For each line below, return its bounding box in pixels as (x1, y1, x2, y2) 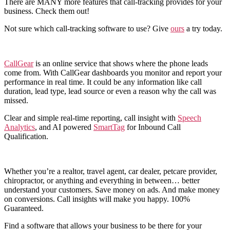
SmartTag (93, 122, 125, 131)
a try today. (184, 24, 222, 33)
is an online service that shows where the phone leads (33, 59, 208, 68)
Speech (178, 113, 201, 122)
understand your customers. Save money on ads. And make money (4, 185, 220, 194)
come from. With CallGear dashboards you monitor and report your (4, 68, 222, 77)
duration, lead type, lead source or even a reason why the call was (4, 86, 216, 95)
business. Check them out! (4, 6, 89, 15)
